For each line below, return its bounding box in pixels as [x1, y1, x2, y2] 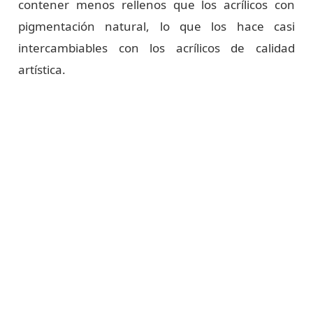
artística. [18, 61, 66, 78]
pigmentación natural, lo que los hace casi [18, 18, 295, 35]
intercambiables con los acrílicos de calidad [18, 40, 295, 57]
